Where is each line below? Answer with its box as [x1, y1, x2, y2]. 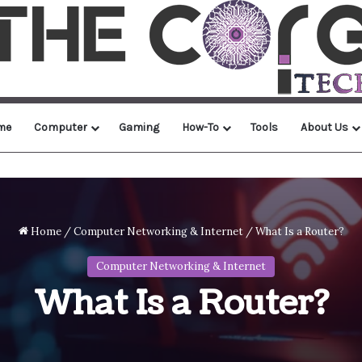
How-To [181, 120, 219, 134]
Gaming [118, 120, 159, 134]
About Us [300, 120, 348, 134]
